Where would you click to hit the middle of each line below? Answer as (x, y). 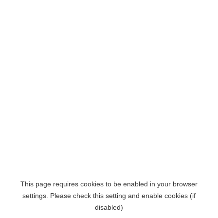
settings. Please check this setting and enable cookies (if (109, 196)
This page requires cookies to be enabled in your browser (109, 184)
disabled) (109, 207)
